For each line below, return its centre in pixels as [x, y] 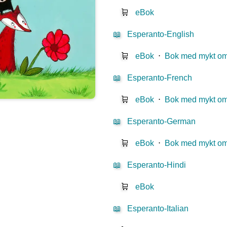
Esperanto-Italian [158, 209]
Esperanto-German [162, 122]
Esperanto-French [160, 78]
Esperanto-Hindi [157, 165]
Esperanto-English [161, 34]
